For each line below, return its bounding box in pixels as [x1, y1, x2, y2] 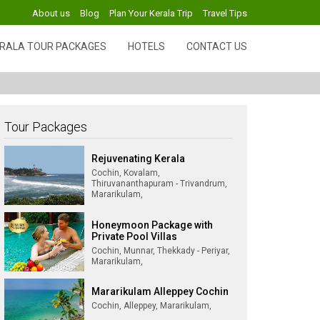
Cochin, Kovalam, [91, 168, 160, 178]
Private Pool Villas [91, 231, 177, 242]
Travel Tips [203, 8, 247, 19]
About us [32, 8, 70, 19]
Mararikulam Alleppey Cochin [91, 286, 229, 297]
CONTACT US [186, 41, 247, 52]
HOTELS [128, 41, 165, 52]
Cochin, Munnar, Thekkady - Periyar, [91, 246, 230, 256]
